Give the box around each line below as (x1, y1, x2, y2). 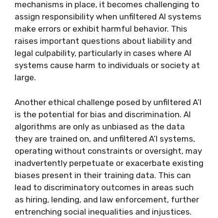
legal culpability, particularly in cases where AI (15, 48, 191, 58)
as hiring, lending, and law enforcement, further (15, 194, 199, 204)
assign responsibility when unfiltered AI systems (15, 12, 201, 21)
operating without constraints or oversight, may (15, 145, 202, 156)
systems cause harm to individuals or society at (15, 60, 200, 70)
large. (15, 73, 36, 82)
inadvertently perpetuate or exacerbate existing (15, 158, 203, 168)
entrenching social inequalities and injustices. (15, 206, 192, 217)
